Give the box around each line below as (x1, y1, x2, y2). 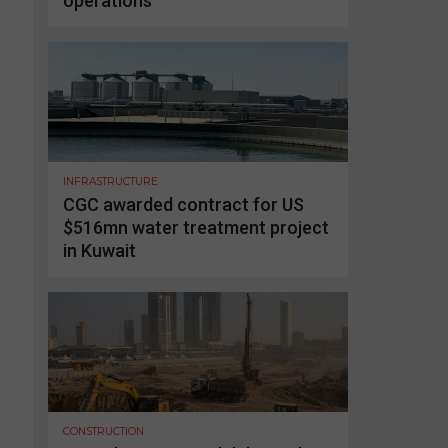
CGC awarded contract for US (63, 193, 304, 215)
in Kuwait (63, 239, 136, 261)
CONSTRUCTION (63, 424, 144, 438)
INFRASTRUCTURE (63, 174, 158, 188)
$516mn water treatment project (63, 216, 329, 238)
